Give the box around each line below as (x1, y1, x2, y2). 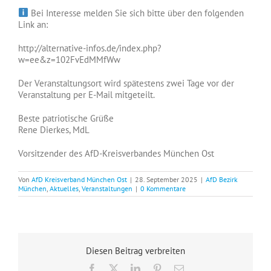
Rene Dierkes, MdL (18, 123, 90, 135)
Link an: (18, 18, 48, 30)
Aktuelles (50, 183, 79, 193)
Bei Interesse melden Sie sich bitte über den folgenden (28, 7, 244, 19)
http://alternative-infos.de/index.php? (18, 42, 162, 54)
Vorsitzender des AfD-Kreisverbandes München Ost (18, 147, 214, 159)
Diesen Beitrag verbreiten (86, 244, 185, 256)
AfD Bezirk (206, 174, 238, 184)
